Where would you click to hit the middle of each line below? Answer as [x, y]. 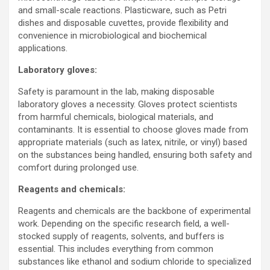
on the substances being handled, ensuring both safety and [135, 155]
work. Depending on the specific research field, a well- [124, 224]
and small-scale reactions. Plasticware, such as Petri [122, 10]
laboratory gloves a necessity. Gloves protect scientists [128, 104]
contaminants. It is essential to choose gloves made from [133, 130]
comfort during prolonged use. [78, 168]
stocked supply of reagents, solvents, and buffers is [121, 236]
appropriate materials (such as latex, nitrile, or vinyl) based [133, 142]
